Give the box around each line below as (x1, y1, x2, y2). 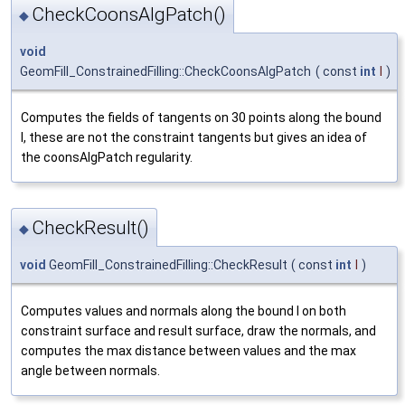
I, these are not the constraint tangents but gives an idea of (21, 130, 367, 146)
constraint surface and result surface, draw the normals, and (21, 323, 376, 338)
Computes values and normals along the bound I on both (21, 303, 346, 318)
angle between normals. (21, 363, 160, 378)
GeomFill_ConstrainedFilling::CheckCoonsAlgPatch (20, 64, 311, 80)
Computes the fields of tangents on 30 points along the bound (21, 110, 381, 126)
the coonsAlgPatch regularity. (21, 150, 193, 165)
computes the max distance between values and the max (21, 343, 356, 358)
